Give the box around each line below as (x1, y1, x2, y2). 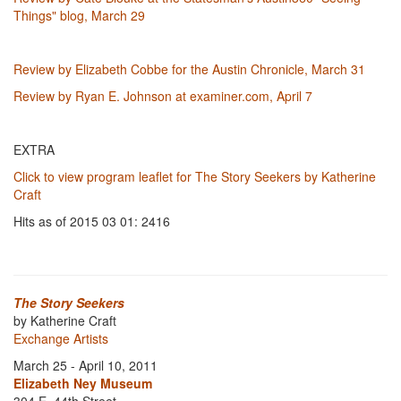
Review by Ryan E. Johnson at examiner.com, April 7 (13, 87, 312, 105)
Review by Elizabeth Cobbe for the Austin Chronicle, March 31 (13, 60, 365, 78)
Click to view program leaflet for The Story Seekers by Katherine (13, 167, 376, 185)
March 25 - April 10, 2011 (13, 356, 158, 374)
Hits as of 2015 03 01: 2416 (13, 212, 170, 230)
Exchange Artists (13, 329, 108, 347)
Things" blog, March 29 (13, 6, 145, 24)
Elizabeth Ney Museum (13, 374, 152, 392)
